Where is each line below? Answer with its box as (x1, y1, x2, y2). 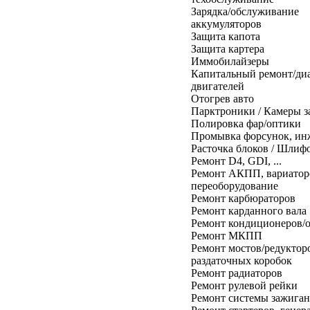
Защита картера (191, 42, 264, 55)
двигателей (191, 80, 244, 92)
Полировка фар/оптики (191, 117, 301, 129)
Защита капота (191, 30, 260, 42)
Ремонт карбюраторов (191, 192, 295, 204)
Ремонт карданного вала (191, 204, 307, 217)
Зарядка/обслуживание (191, 5, 299, 17)
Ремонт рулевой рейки (191, 279, 298, 291)
